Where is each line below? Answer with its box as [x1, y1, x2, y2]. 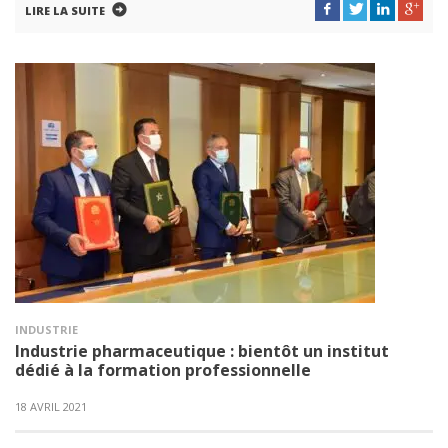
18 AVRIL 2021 [15, 399, 87, 414]
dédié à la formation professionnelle [15, 359, 311, 381]
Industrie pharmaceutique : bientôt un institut [15, 340, 389, 362]
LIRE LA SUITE [25, 3, 105, 18]
